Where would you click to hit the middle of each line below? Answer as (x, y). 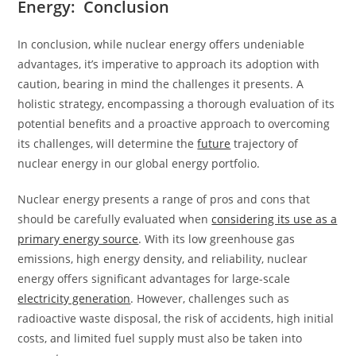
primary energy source (78, 238)
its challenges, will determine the (108, 143)
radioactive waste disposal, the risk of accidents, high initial (176, 318)
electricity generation (74, 298)
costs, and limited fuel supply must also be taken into (160, 338)
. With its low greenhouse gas (217, 238)
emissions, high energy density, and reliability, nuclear (163, 258)
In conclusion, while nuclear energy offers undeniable (161, 44)
